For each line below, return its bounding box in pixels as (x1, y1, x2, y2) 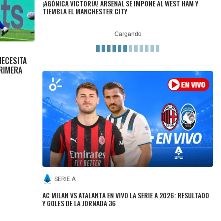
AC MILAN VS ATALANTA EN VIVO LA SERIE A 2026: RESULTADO (42, 189, 210, 200)
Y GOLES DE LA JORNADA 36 (42, 197, 116, 208)
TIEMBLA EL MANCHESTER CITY (42, 5, 128, 16)
